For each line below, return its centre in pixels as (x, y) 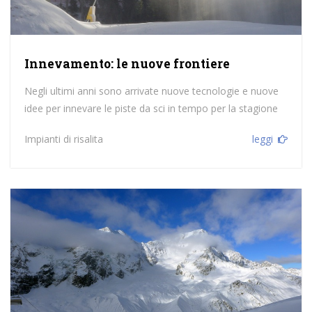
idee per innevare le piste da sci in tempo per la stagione (151, 109)
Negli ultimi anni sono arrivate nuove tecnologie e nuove (151, 91)
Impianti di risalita (63, 139)
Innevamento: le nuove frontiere (127, 64)
